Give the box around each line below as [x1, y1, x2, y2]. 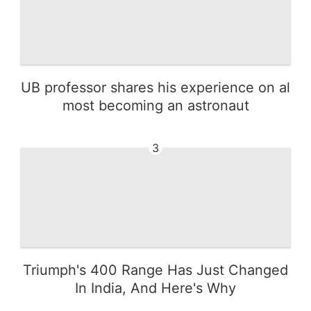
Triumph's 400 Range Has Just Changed [23, 261, 288, 278]
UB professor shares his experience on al [21, 78, 290, 96]
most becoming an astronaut [62, 96, 249, 114]
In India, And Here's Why [75, 279, 236, 296]
